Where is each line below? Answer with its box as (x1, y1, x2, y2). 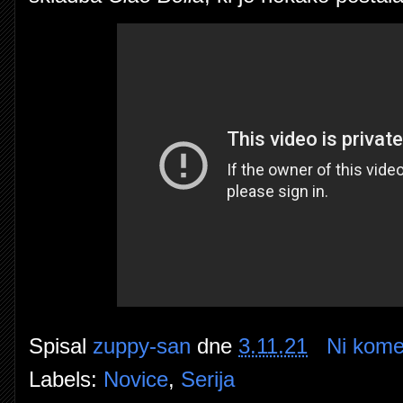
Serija (181, 367, 235, 391)
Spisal (29, 334, 93, 358)
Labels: (29, 367, 103, 391)
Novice (103, 367, 168, 391)
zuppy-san (93, 334, 191, 358)
